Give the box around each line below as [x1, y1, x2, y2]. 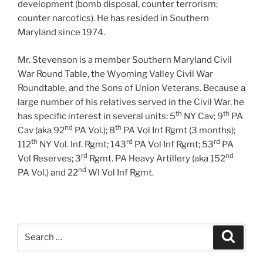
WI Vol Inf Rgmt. [86, 167, 154, 178]
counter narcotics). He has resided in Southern [18, 13, 209, 24]
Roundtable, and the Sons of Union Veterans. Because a [18, 82, 245, 93]
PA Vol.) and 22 [18, 167, 78, 178]
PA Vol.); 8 [73, 124, 115, 136]
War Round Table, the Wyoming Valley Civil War [18, 68, 213, 79]
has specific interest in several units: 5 [18, 110, 176, 122]
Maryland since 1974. [18, 27, 105, 38]
